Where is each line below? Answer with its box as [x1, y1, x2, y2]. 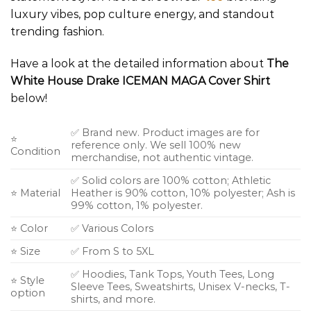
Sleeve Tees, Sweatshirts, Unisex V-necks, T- [71, 280, 291, 293]
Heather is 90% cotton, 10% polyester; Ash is [71, 186, 296, 199]
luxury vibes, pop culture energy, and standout [10, 8, 274, 22]
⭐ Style [10, 274, 44, 287]
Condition [10, 144, 60, 158]
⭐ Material [10, 186, 60, 199]
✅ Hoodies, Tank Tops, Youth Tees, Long [71, 267, 275, 280]
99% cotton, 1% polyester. [71, 199, 203, 212]
